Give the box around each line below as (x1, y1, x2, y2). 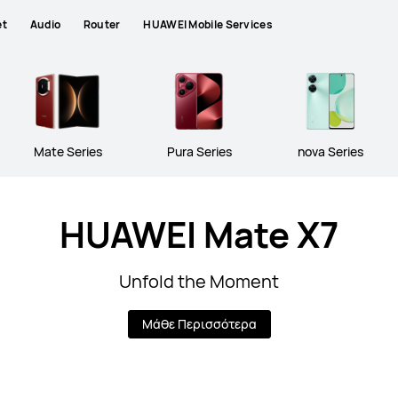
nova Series (298, 143, 363, 160)
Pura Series (166, 143, 232, 160)
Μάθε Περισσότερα (141, 315, 257, 332)
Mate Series (33, 143, 102, 160)
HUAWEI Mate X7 (60, 210, 338, 259)
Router (83, 16, 121, 32)
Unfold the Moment (119, 269, 279, 293)
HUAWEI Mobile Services (143, 16, 273, 32)
